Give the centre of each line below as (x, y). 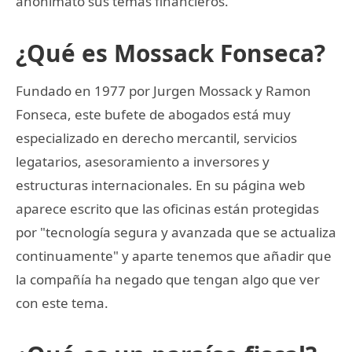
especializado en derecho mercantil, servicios (156, 137)
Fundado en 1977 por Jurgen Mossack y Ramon (163, 90)
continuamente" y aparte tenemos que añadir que (174, 255)
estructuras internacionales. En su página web (160, 185)
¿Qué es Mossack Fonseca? (170, 53)
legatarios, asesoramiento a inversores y (143, 161)
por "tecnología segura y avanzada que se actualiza (176, 232)
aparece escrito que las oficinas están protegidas (167, 208)
